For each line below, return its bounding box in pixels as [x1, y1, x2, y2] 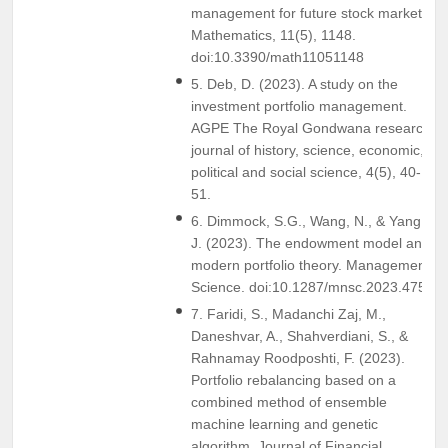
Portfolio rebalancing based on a [191, 371, 396, 388]
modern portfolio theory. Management [191, 256, 430, 273]
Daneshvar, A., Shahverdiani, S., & [191, 327, 408, 344]
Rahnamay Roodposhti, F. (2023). [191, 349, 405, 366]
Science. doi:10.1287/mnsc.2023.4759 [191, 278, 434, 295]
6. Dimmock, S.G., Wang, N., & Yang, [191, 212, 425, 229]
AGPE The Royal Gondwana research [191, 119, 431, 136]
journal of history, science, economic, [191, 141, 424, 158]
